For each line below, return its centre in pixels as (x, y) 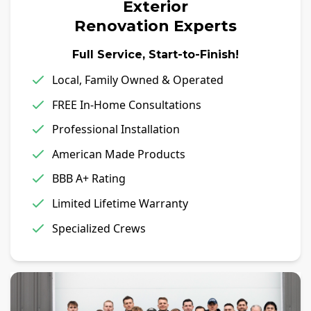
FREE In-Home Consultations (127, 104)
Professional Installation (116, 129)
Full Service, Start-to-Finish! (155, 55)
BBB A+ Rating (89, 179)
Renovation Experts (155, 26)
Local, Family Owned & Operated (138, 80)
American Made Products (119, 154)
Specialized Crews (99, 228)
